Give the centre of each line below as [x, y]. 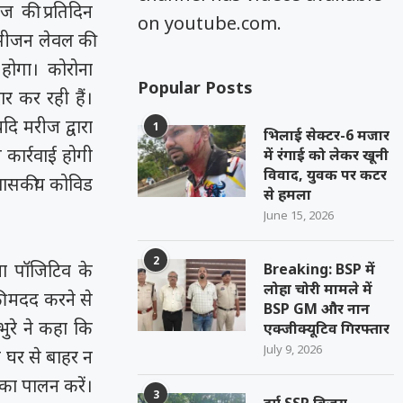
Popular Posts [196, 87]
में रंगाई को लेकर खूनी [327, 155]
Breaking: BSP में [320, 269]
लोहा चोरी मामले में [318, 289]
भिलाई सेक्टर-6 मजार [327, 135]
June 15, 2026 [299, 215]
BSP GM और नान [317, 309]
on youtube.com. [210, 23]
